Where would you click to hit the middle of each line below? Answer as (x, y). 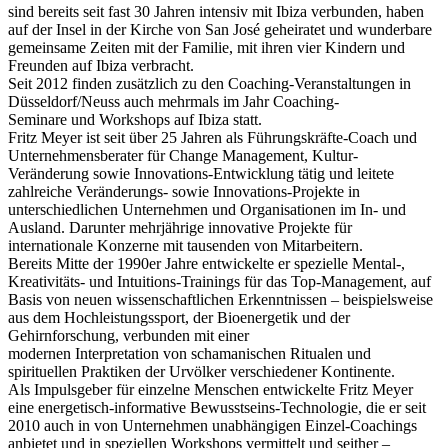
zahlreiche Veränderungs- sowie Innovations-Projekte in (184, 191)
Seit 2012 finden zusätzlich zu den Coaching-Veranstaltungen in (209, 83)
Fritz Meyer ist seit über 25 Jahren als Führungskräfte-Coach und (212, 137)
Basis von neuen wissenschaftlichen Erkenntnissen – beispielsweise (220, 299)
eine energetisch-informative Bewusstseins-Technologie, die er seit (217, 407)
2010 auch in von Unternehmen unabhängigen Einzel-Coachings (212, 425)
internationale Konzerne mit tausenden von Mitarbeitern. (185, 245)
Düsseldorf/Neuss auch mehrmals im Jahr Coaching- (173, 101)
